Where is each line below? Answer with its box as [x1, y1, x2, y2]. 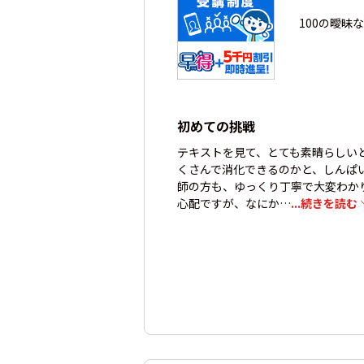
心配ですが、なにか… [177, 195, 291, 211]
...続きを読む [291, 195, 357, 211]
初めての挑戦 [177, 116, 255, 136]
